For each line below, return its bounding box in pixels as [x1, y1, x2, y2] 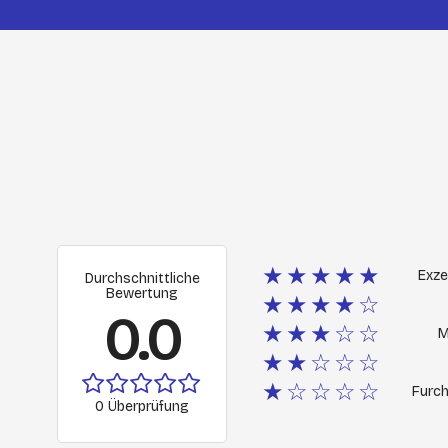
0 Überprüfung [95, 398, 189, 416]
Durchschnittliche [84, 270, 200, 288]
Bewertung [106, 285, 178, 303]
